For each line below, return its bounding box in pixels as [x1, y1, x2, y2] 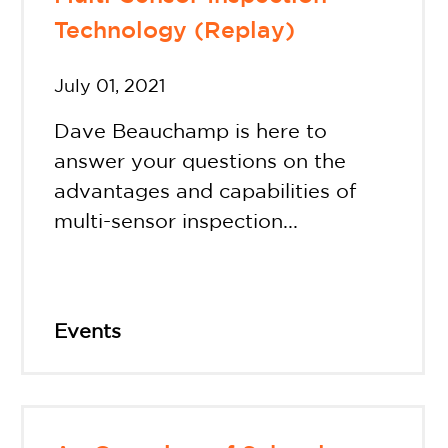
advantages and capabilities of [54, 183, 357, 202]
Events [54, 323, 122, 342]
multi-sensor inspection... [54, 213, 299, 232]
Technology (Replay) [54, 20, 296, 42]
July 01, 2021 [54, 79, 166, 96]
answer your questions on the [54, 153, 347, 172]
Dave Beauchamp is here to [54, 123, 328, 142]
